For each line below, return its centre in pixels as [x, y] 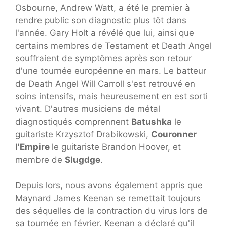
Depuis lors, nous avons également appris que [109, 185]
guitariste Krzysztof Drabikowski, [83, 135]
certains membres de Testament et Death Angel [113, 46]
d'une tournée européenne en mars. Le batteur [111, 71]
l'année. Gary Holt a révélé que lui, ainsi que [105, 33]
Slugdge [83, 160]
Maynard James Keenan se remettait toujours [108, 198]
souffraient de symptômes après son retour [103, 59]
